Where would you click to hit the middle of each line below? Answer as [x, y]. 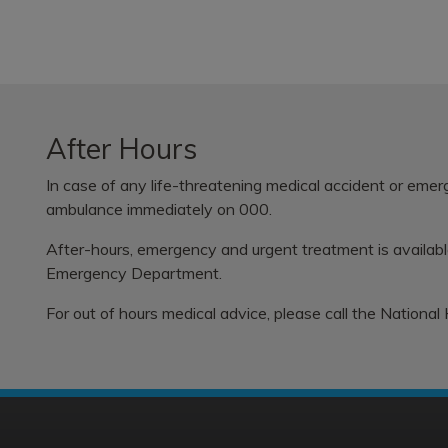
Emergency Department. [136, 272]
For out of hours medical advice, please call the [213, 312]
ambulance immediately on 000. [159, 208]
